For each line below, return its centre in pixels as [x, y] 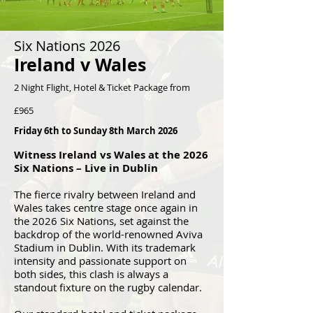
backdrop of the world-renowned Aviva [108, 234]
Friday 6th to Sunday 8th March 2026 [96, 131]
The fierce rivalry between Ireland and [105, 194]
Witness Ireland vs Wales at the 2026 [111, 155]
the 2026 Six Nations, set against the [101, 221]
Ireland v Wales [80, 65]
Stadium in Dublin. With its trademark [105, 247]
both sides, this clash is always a [91, 274]
